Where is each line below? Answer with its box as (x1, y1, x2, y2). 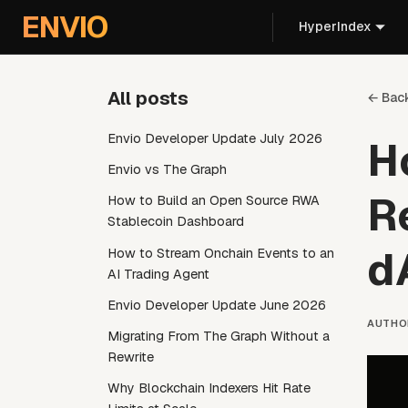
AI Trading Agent (107, 265, 209, 282)
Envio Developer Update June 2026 (107, 296, 326, 313)
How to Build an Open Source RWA (107, 192, 320, 209)
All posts (107, 87, 189, 110)
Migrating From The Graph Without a (107, 327, 330, 344)
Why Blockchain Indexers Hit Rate (107, 380, 311, 397)
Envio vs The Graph (107, 161, 227, 178)
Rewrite (107, 348, 154, 365)
